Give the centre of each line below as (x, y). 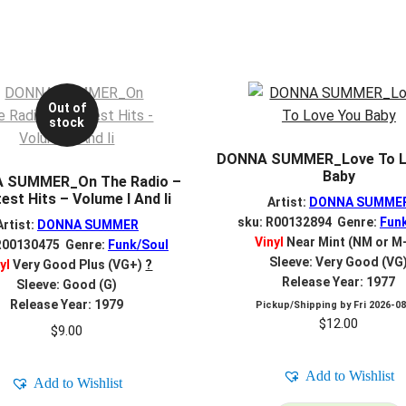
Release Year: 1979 (67, 305)
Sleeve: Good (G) (67, 285)
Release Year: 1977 (339, 282)
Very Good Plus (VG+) (77, 265)
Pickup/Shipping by (305, 305)
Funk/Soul (138, 245)
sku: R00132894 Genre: (308, 222)
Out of (67, 108)
